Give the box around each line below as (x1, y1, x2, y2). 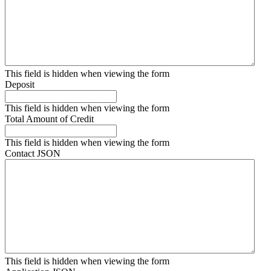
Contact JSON (5, 148, 60, 158)
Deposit (5, 79, 34, 90)
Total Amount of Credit (5, 113, 94, 124)
